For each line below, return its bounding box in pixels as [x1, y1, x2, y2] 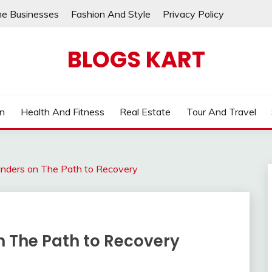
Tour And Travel [186, 106, 256, 118]
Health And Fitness [20, 106, 104, 118]
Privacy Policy [163, 7, 224, 20]
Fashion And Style [71, 7, 151, 20]
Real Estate [120, 106, 171, 118]
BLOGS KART [67, 44, 205, 75]
